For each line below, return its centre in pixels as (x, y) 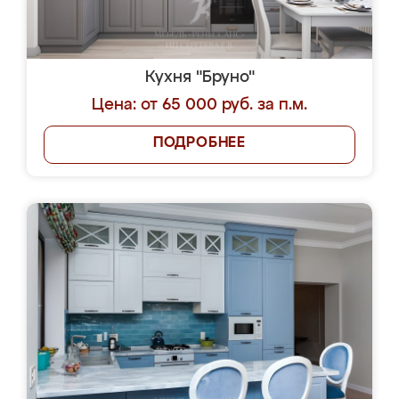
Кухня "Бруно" (199, 77)
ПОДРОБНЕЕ (199, 143)
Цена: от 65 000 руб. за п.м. (199, 105)
